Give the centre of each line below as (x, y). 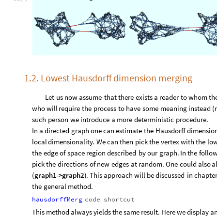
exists (144, 97)
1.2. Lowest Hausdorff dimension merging (108, 77)
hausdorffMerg (57, 200)
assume (91, 97)
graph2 (73, 175)
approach (118, 175)
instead (199, 108)
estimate (129, 131)
